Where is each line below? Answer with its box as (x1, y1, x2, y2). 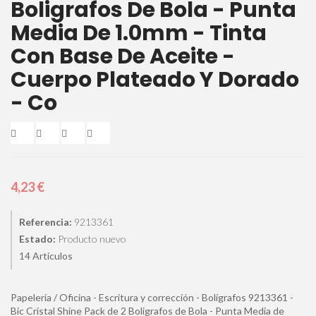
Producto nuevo (58, 233, 126, 245)
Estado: (19, 233, 56, 245)
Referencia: (19, 216, 72, 228)
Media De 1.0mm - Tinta (11, 18, 267, 48)
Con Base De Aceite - (11, 42, 235, 71)
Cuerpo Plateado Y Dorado (11, 65, 299, 95)
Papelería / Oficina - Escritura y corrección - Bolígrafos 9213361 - (11, 291, 293, 303)
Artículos (32, 250, 73, 262)
